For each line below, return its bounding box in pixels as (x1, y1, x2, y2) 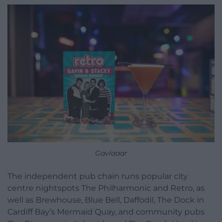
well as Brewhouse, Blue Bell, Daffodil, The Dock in (7, 195, 204, 205)
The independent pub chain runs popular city (7, 171, 188, 181)
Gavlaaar (95, 148, 127, 158)
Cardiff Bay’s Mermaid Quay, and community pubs (7, 207, 205, 217)
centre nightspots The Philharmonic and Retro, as (7, 183, 205, 193)
